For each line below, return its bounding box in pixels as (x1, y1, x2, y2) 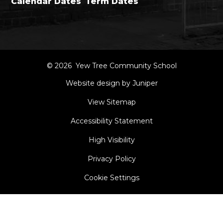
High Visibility (88, 135, 135, 145)
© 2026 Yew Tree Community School (46, 61, 177, 71)
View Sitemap (87, 98, 136, 107)
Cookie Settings (84, 173, 139, 183)
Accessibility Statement (70, 116, 153, 126)
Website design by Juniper (65, 79, 158, 88)
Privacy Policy (87, 154, 136, 164)
